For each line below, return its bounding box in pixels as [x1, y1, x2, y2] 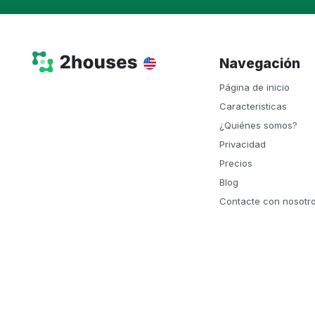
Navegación [229, 56, 300, 72]
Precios [219, 157, 252, 169]
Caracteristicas [219, 101, 287, 112]
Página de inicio [219, 82, 290, 93]
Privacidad [219, 139, 266, 150]
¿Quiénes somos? [219, 120, 297, 131]
